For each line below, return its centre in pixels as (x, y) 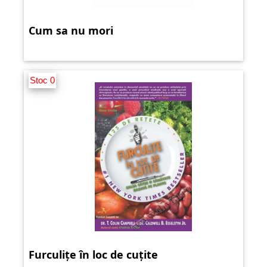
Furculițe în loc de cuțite (93, 255)
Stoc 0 (42, 80)
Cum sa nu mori (71, 31)
